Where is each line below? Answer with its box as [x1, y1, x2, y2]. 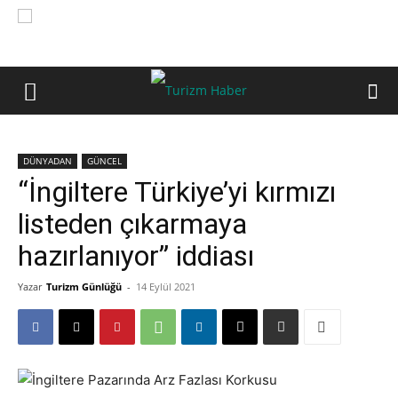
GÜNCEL [87, 155, 122, 167]
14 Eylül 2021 [136, 280, 195, 293]
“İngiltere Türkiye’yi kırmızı [18, 175, 336, 209]
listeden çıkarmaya [18, 207, 247, 241]
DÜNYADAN [23, 155, 72, 167]
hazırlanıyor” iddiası [18, 239, 254, 273]
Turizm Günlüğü [46, 280, 122, 293]
